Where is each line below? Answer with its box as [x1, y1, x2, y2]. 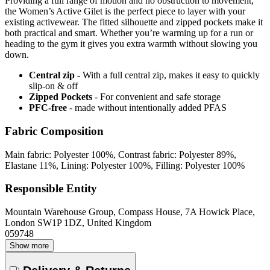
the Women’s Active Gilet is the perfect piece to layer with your [5, 6, 245, 17]
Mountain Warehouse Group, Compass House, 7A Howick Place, [5, 207, 255, 218]
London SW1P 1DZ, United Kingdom [5, 218, 151, 228]
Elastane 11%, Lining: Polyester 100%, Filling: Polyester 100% [5, 160, 245, 171]
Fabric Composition [5, 124, 104, 137]
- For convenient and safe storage [95, 92, 221, 102]
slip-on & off [29, 81, 78, 92]
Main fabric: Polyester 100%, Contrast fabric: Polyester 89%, [5, 149, 236, 160]
